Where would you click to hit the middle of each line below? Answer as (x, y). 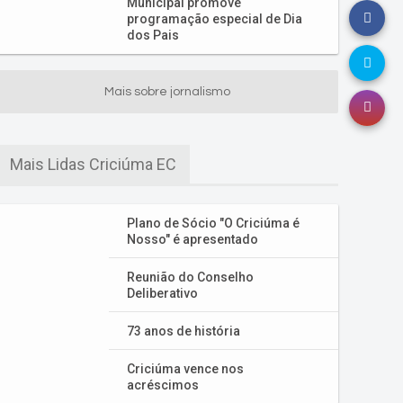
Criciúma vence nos (185, 369)
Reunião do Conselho (190, 277)
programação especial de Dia (215, 19)
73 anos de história (184, 331)
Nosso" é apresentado (193, 239)
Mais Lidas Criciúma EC (93, 164)
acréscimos (163, 385)
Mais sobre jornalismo (167, 92)
